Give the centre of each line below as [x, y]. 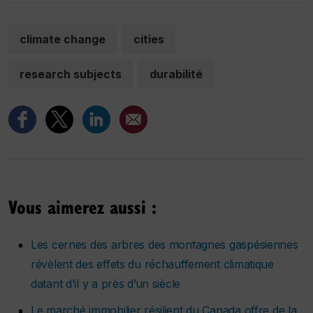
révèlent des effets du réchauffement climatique [152, 264]
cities [149, 39]
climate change [63, 39]
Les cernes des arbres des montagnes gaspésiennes [165, 245]
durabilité [176, 74]
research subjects [71, 74]
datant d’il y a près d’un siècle [106, 284]
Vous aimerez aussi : [82, 207]
